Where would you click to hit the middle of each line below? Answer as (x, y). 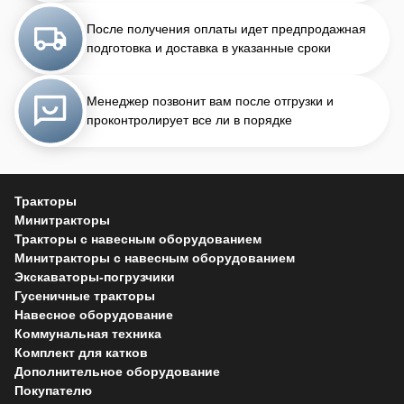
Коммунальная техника (88, 334)
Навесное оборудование (94, 315)
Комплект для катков (81, 353)
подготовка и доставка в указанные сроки (209, 48)
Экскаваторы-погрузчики (95, 277)
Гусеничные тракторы (85, 296)
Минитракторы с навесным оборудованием (155, 258)
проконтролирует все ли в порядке (189, 120)
